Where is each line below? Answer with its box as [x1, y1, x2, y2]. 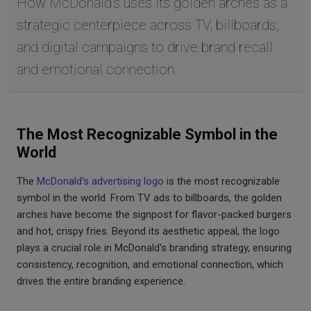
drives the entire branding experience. [17, 274, 185, 287]
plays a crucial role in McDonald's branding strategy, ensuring [17, 241, 292, 254]
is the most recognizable [164, 174, 280, 187]
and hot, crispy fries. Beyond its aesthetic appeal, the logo [17, 224, 280, 237]
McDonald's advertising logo [37, 174, 164, 187]
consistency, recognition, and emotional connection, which [17, 258, 283, 271]
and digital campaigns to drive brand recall [17, 38, 273, 56]
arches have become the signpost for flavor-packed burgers [17, 208, 292, 221]
